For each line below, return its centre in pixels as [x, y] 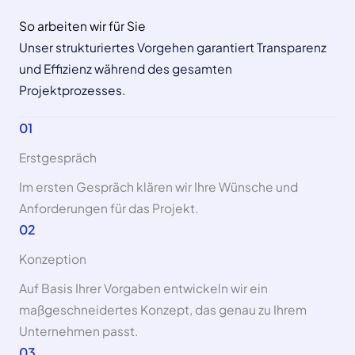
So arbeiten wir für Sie [82, 25]
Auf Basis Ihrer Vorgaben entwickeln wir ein [143, 288]
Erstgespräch [58, 157]
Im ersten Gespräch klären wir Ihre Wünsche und [158, 186]
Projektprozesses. [72, 90]
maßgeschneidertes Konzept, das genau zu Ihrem [163, 309]
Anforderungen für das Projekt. [109, 208]
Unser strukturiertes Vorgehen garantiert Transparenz [173, 47]
